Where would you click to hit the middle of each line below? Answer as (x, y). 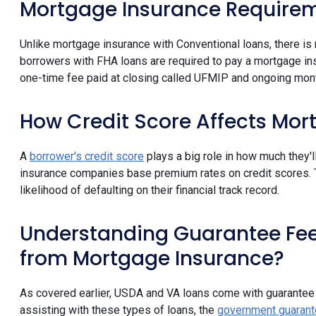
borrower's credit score (87, 156)
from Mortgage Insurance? (152, 258)
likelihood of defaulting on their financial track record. (150, 190)
